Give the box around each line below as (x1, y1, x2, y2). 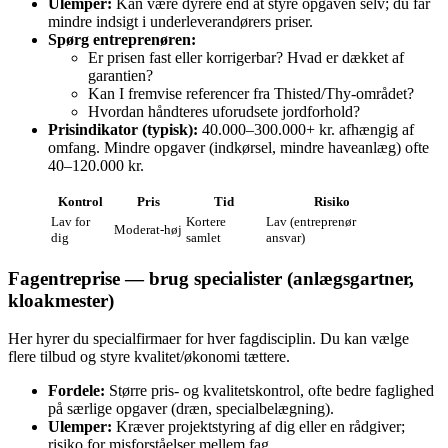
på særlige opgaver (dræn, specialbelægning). (48, 400, 334, 418)
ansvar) (266, 229, 305, 245)
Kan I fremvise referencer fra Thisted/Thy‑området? (88, 84, 414, 102)
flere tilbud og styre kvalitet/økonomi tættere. (8, 348, 290, 366)
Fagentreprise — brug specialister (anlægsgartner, (8, 267, 414, 289)
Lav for (51, 213, 90, 229)
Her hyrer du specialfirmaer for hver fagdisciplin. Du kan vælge (8, 330, 409, 348)
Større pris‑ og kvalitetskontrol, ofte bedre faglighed (105, 382, 434, 400)
